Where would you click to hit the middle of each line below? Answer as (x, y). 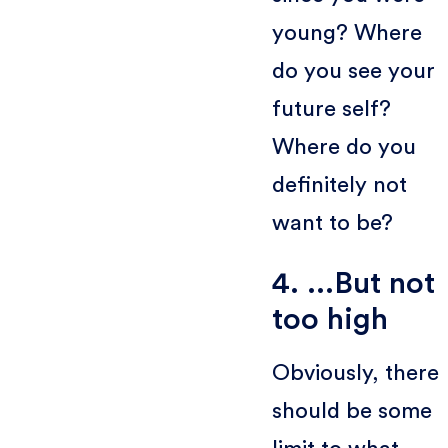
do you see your (353, 70)
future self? (331, 108)
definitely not (339, 184)
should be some (351, 410)
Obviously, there (355, 372)
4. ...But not (353, 283)
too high (329, 319)
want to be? (332, 222)
